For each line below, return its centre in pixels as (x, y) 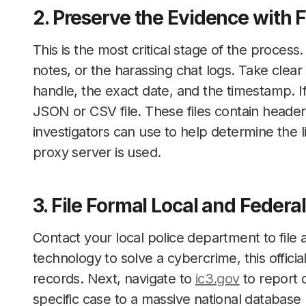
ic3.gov (217, 279)
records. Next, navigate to (114, 279)
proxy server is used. (97, 152)
